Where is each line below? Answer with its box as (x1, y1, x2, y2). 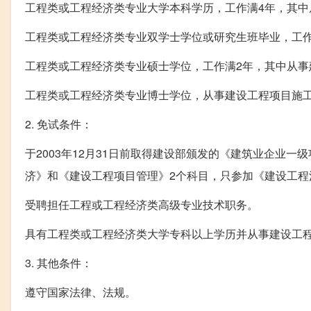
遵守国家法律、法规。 (25, 283, 136, 300)
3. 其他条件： (25, 254, 92, 271)
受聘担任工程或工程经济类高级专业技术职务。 (25, 196, 258, 212)
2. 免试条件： (25, 115, 92, 132)
